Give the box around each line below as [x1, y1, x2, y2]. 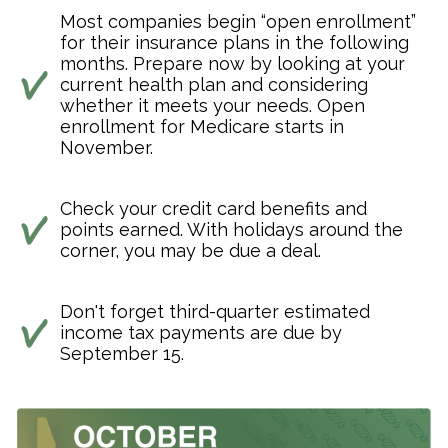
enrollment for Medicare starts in [60, 116, 344, 138]
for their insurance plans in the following [60, 32, 409, 54]
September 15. [60, 343, 184, 365]
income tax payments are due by [60, 322, 342, 344]
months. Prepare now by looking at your [60, 53, 405, 75]
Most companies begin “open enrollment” [60, 11, 416, 33]
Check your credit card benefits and [60, 198, 367, 220]
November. [60, 137, 153, 159]
